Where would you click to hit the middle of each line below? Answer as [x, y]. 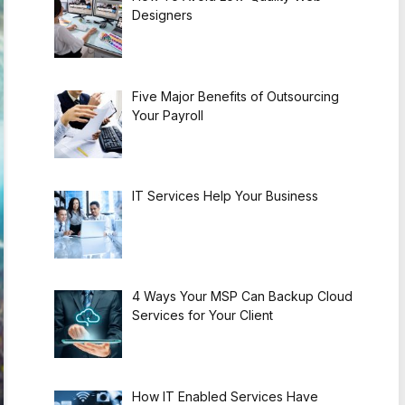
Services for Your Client [202, 316]
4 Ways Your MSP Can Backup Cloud [242, 297]
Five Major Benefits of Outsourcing [235, 96]
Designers [162, 15]
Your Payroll [167, 115]
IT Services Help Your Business [225, 196]
